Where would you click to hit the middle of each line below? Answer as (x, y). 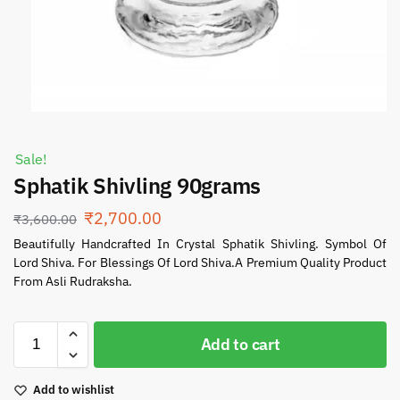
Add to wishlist (74, 390)
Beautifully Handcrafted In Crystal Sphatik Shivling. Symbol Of (200, 244)
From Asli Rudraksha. (73, 282)
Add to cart (240, 345)
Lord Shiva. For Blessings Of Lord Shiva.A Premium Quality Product (200, 263)
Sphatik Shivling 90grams (137, 186)
